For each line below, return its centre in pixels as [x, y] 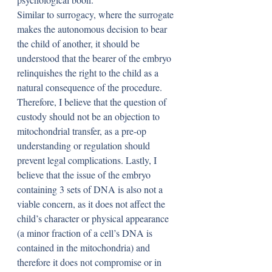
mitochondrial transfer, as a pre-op [83, 131]
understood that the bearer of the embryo [95, 58]
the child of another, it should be [80, 43]
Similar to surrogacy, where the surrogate [97, 14]
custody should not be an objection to [90, 116]
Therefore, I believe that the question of [93, 102]
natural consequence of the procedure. [91, 87]
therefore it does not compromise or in [90, 262]
